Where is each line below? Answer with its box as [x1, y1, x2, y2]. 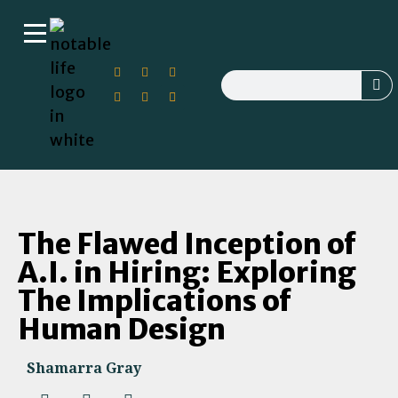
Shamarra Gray [27, 358, 141, 378]
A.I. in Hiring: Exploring [18, 255, 356, 291]
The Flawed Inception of [18, 227, 356, 262]
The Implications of [18, 283, 291, 319]
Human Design [18, 312, 226, 347]
